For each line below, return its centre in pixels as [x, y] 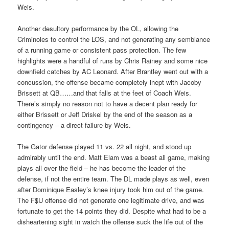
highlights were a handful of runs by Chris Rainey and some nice [113, 61]
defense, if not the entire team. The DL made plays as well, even [113, 179]
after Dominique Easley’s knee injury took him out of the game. [111, 190]
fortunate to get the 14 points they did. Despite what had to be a [112, 211]
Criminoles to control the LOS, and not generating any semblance [114, 39]
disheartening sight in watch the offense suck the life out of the [110, 222]
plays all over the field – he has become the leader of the [102, 168]
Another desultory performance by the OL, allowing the [98, 29]
